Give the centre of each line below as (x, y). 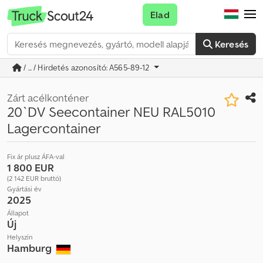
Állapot (18, 213)
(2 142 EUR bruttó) (34, 178)
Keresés (231, 44)
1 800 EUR (31, 168)
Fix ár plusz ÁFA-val (36, 156)
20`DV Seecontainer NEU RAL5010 (111, 112)
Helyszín (20, 237)
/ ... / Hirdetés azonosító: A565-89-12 (87, 68)
